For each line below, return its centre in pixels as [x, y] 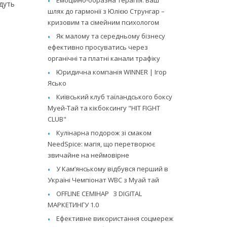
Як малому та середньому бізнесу [111, 36]
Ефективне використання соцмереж [115, 218]
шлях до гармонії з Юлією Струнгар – [106, 11]
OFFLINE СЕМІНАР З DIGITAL [99, 193]
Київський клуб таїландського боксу [115, 97]
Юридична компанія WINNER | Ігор [112, 72]
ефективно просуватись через [98, 47]
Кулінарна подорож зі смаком [104, 133]
